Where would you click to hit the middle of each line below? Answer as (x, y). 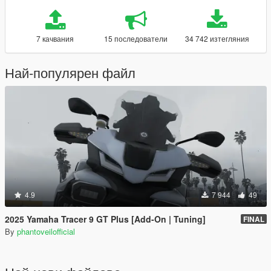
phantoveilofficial (46, 231)
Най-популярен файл (70, 72)
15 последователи (136, 38)
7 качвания (55, 38)
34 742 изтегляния (217, 38)
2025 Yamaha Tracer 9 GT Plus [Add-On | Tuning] (105, 219)
